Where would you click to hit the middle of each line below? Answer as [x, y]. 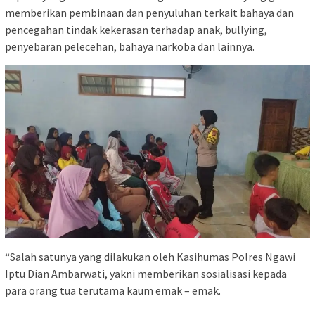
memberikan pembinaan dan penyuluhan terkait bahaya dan [149, 13]
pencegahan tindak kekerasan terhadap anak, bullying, [136, 30]
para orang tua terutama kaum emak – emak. [113, 290]
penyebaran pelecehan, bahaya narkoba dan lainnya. [130, 47]
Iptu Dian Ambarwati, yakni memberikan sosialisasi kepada [146, 273]
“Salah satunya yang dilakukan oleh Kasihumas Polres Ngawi [150, 256]
